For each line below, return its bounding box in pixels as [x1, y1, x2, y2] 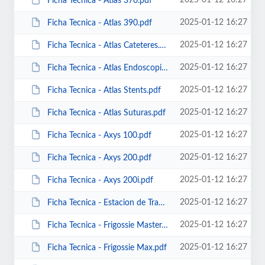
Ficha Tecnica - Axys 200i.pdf [47, 176, 153, 185]
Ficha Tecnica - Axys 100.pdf [47, 131, 151, 140]
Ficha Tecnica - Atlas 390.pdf [47, 18, 152, 27]
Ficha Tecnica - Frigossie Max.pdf [47, 243, 167, 252]
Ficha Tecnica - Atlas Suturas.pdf [47, 108, 166, 117]
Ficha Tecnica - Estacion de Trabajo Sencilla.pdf [47, 198, 159, 207]
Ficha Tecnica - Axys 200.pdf [47, 153, 151, 162]
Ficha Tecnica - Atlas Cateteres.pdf [47, 41, 160, 50]
